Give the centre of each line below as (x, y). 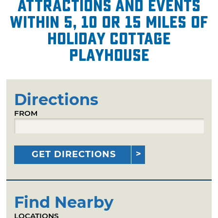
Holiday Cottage (109, 39)
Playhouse (109, 55)
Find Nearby (64, 202)
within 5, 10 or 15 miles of (109, 22)
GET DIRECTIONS (74, 154)
